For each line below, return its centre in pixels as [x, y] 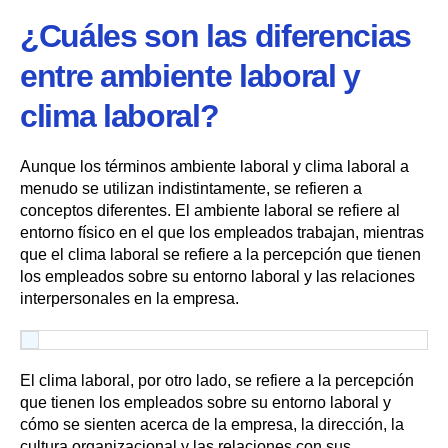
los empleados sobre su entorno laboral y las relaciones [217, 276]
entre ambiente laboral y [190, 75]
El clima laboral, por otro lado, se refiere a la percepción [217, 380]
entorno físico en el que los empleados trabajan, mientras [222, 232]
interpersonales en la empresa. [129, 298]
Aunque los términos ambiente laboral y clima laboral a [214, 166]
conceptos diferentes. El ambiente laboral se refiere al [210, 210]
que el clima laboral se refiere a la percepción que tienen [220, 254]
